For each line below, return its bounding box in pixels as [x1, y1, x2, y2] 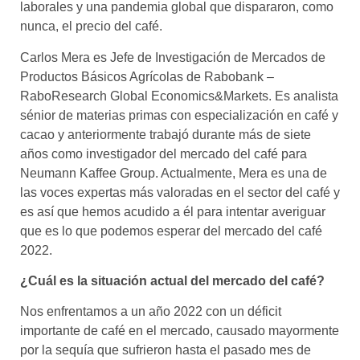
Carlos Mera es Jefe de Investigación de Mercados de [20, 50, 325, 64]
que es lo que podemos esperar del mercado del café [20, 223, 322, 238]
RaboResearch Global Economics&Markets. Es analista [20, 88, 338, 103]
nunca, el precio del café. [20, 19, 162, 34]
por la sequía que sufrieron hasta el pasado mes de [20, 343, 311, 358]
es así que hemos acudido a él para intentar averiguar [20, 204, 325, 219]
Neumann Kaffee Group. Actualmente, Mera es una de [20, 166, 327, 180]
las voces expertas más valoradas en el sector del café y [20, 185, 340, 199]
